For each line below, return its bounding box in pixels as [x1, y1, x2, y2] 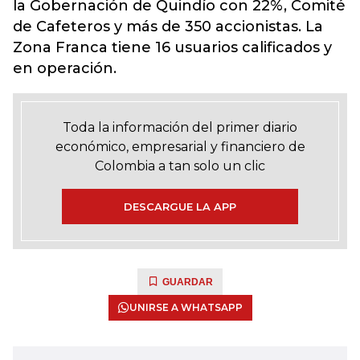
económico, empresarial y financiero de [55, 139, 305, 154]
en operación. [13, 59, 117, 77]
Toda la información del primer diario [63, 120, 297, 135]
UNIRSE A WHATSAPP [129, 301, 243, 313]
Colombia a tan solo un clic [95, 158, 265, 174]
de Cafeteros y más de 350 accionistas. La [13, 18, 323, 35]
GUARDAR [162, 276, 213, 288]
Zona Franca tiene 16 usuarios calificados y [13, 39, 332, 56]
